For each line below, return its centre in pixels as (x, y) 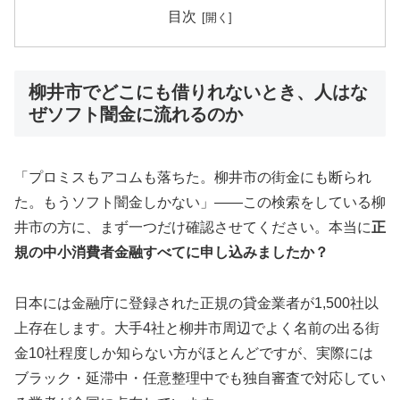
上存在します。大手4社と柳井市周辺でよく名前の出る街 (197, 329)
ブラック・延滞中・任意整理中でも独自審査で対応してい (200, 379)
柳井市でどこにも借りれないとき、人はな (198, 92)
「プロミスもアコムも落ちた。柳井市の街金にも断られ (193, 178)
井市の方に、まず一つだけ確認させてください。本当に (193, 228)
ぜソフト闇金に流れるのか (136, 114)
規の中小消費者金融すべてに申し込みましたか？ (171, 253)
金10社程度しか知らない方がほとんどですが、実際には (194, 354)
